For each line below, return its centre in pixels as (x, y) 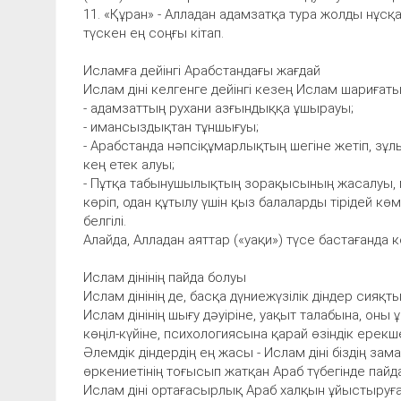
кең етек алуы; (129, 164)
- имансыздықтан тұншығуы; (171, 127)
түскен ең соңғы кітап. (154, 33)
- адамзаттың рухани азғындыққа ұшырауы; (218, 108)
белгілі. (105, 221)
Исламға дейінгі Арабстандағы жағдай (202, 70)
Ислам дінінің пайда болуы (165, 277)
